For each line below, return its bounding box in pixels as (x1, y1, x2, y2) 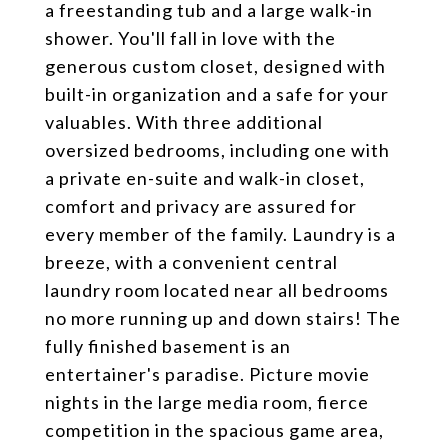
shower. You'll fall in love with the (45, 27, 336, 49)
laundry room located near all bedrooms (45, 279, 389, 301)
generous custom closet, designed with (45, 55, 386, 77)
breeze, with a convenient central (45, 251, 338, 273)
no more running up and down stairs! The (45, 307, 401, 329)
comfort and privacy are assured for (45, 195, 357, 217)
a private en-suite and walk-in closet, (45, 167, 365, 189)
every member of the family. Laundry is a (45, 223, 396, 245)
